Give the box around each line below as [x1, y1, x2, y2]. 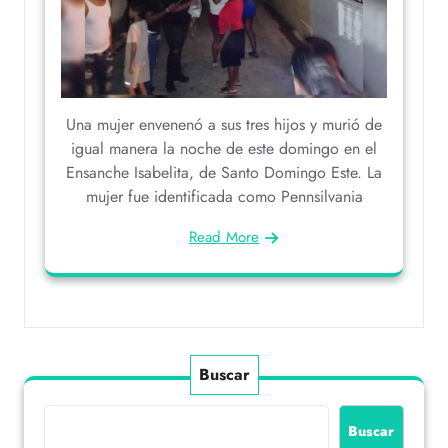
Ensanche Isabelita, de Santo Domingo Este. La [66, 160, 382, 184]
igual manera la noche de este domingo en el [71, 136, 377, 160]
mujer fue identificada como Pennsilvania [85, 184, 363, 208]
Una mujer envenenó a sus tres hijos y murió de [66, 112, 382, 136]
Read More [189, 225, 259, 248]
